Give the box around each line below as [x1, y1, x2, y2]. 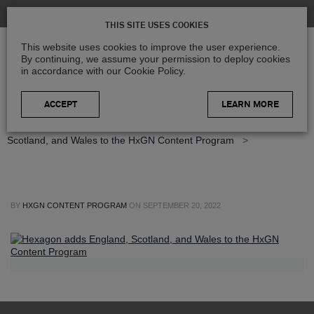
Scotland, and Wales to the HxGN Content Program [7, 134, 234, 146]
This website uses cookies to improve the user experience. [21, 41, 280, 53]
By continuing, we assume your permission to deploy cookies [21, 53, 290, 64]
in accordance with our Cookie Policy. [21, 65, 186, 76]
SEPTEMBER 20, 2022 [143, 200, 221, 210]
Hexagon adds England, [187, 119, 294, 131]
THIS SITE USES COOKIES [105, 22, 209, 30]
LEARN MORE [221, 100, 279, 109]
